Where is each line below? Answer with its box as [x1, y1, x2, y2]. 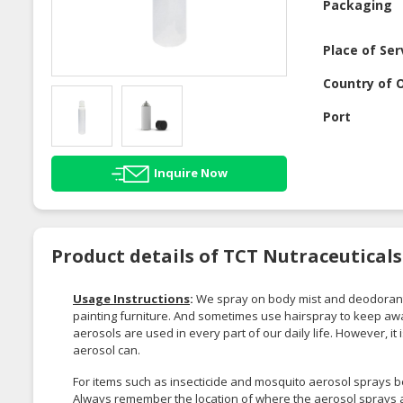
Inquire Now [153, 164, 228, 181]
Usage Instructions [73, 290, 190, 307]
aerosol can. [73, 341, 143, 358]
